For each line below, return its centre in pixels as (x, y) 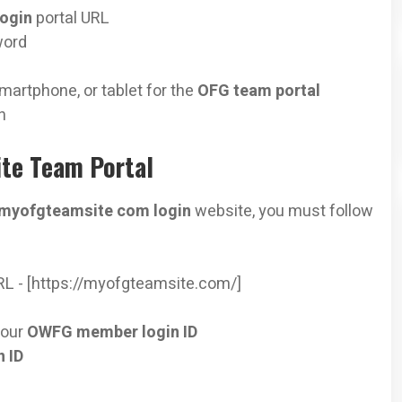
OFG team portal (259, 91)
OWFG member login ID (112, 332)
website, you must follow (284, 211)
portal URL (73, 18)
